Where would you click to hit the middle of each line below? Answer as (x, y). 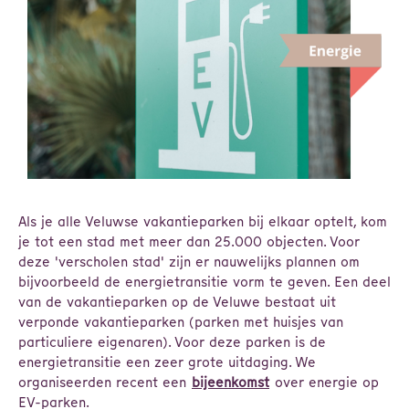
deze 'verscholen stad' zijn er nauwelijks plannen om (189, 262)
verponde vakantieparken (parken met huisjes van (181, 322)
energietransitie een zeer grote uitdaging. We (167, 362)
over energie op (325, 382)
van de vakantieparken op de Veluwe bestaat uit (177, 302)
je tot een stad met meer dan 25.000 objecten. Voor (189, 241)
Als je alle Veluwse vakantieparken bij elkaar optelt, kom (203, 221)
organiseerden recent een (105, 382)
